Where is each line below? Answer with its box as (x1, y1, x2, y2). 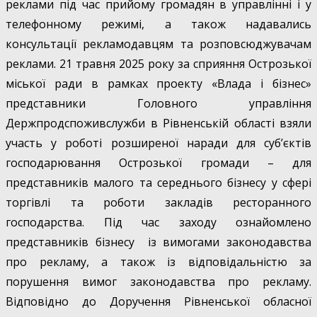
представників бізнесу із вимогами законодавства (6, 234, 311, 250)
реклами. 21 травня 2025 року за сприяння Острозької (6, 56, 311, 72)
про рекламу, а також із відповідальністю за (6, 254, 311, 270)
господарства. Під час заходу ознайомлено (6, 214, 311, 231)
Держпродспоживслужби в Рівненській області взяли (6, 115, 311, 132)
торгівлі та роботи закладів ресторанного (6, 195, 311, 211)
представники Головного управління (6, 96, 311, 112)
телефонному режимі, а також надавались (6, 16, 311, 33)
